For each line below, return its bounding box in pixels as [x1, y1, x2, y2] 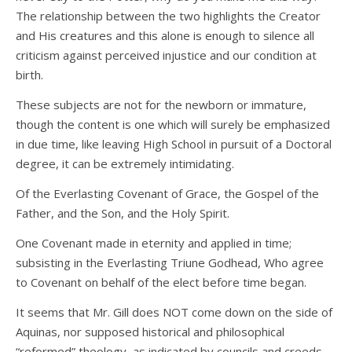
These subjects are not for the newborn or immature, [16, 97, 306, 113]
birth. [16, 67, 43, 83]
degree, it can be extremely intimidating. [16, 156, 234, 172]
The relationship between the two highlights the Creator [16, 8, 321, 24]
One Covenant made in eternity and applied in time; [16, 235, 291, 251]
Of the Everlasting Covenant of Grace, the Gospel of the [16, 185, 319, 202]
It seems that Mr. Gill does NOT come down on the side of [16, 304, 332, 321]
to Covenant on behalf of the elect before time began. [16, 274, 306, 291]
